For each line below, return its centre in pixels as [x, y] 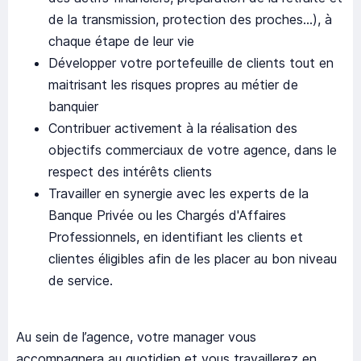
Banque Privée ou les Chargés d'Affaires [167, 216]
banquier [73, 107]
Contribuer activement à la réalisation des [173, 129]
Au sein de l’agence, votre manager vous [136, 337]
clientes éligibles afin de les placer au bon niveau [193, 259]
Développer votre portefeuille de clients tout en [191, 63]
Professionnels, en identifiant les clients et [176, 237]
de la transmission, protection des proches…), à [190, 20]
